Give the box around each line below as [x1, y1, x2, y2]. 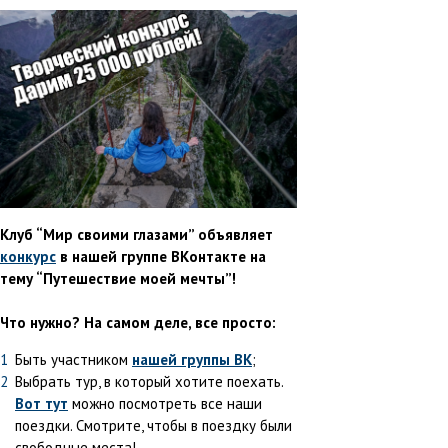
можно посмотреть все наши [68, 394, 262, 414]
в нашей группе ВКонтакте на [56, 247, 266, 267]
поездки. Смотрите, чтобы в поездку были [15, 416, 292, 436]
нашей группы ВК [132, 350, 252, 370]
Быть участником [15, 350, 132, 370]
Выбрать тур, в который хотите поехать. [15, 372, 283, 392]
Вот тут [15, 394, 68, 414]
